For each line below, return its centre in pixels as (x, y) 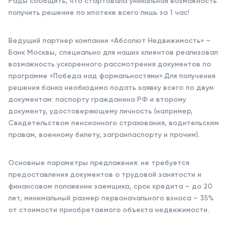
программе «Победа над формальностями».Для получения (112, 76)
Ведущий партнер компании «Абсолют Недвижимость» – (109, 41)
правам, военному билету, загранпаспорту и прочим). (104, 135)
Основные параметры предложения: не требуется (99, 163)
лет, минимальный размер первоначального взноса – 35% (111, 198)
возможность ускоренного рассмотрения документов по (110, 64)
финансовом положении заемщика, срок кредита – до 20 (110, 186)
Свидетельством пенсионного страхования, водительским (113, 123)
